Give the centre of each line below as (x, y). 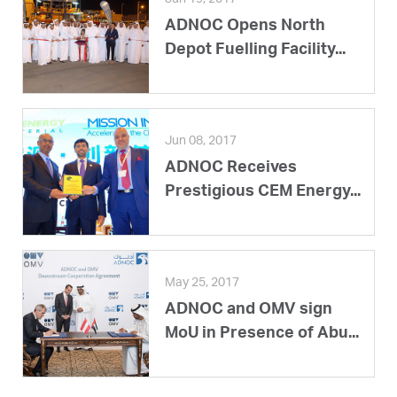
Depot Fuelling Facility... (255, 50)
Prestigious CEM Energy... (263, 192)
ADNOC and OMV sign (249, 310)
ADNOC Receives (231, 168)
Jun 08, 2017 (201, 141)
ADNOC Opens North (245, 26)
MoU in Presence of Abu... (262, 334)
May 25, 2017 (202, 283)
